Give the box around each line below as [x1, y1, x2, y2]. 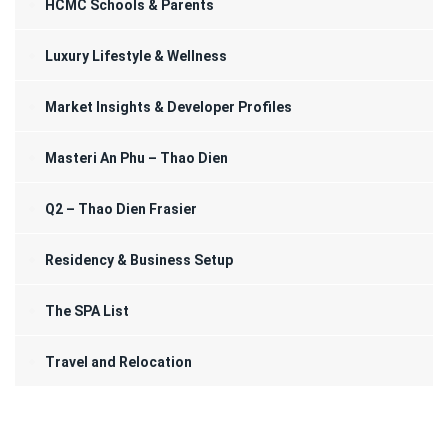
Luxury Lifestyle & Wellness [45, 48, 227, 65]
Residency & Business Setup [45, 252, 233, 269]
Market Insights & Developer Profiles [45, 99, 292, 116]
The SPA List [45, 303, 129, 320]
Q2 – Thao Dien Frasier [45, 201, 197, 218]
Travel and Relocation [45, 354, 192, 371]
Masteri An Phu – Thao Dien [45, 150, 228, 167]
